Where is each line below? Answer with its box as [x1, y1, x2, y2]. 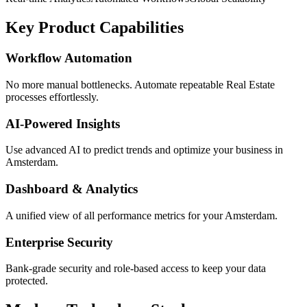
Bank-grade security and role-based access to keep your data [5, 262, 266, 275]
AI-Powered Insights [5, 116, 120, 131]
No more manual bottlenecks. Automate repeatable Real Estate [5, 78, 275, 90]
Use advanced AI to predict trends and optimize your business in [5, 144, 283, 156]
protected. [5, 275, 48, 287]
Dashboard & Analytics [5, 182, 138, 197]
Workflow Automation [5, 51, 132, 66]
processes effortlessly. [5, 90, 99, 103]
